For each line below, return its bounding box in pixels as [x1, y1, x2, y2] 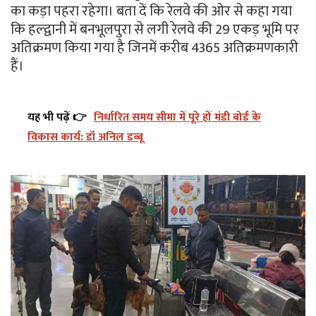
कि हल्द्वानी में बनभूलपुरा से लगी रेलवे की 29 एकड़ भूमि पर [11, 17, 299, 42]
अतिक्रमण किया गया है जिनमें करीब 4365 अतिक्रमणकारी [11, 35, 298, 60]
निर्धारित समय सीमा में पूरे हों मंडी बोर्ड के [94, 107, 261, 127]
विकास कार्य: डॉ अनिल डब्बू [28, 127, 143, 147]
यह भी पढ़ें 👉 [28, 107, 87, 127]
